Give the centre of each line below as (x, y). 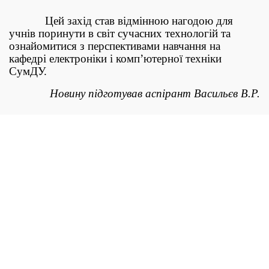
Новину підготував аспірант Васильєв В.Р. (155, 94)
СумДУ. (29, 71)
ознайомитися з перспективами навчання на (115, 46)
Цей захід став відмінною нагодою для (121, 21)
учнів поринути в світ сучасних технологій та (120, 34)
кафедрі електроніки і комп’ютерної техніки (115, 59)
